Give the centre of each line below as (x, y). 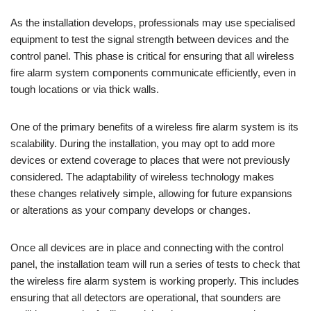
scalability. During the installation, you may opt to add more (143, 143)
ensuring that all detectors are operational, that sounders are (145, 297)
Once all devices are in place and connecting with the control (147, 247)
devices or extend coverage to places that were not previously (150, 160)
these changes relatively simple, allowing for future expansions (151, 193)
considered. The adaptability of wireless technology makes (142, 176)
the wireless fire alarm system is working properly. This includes (155, 280)
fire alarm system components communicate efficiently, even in (153, 72)
